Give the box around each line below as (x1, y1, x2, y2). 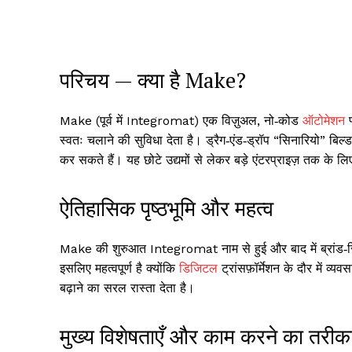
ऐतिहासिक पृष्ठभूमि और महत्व (60, 194, 273, 223)
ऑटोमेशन (302, 113, 345, 129)
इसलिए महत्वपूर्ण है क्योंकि (60, 261, 179, 277)
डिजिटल (179, 261, 218, 277)
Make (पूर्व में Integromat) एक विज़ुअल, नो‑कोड (60, 113, 302, 129)
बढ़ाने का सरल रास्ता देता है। (60, 280, 195, 296)
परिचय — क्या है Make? (60, 66, 246, 95)
